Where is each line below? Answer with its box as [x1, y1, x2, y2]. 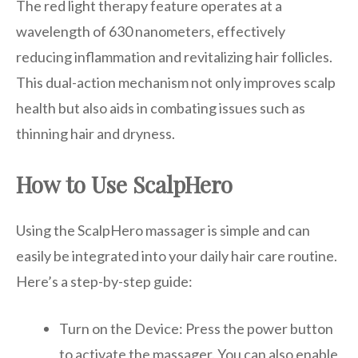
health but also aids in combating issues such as [16, 99, 305, 117]
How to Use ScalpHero [16, 169, 233, 200]
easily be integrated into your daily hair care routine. [16, 247, 337, 265]
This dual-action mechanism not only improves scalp [16, 74, 336, 92]
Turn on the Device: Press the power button [59, 320, 333, 338]
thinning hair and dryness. [16, 125, 175, 143]
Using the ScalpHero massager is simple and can [16, 221, 310, 240]
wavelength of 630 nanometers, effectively [16, 22, 285, 41]
